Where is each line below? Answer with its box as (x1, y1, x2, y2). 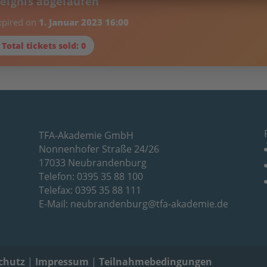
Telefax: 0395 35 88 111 (38, 183, 141, 197)
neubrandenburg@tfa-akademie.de (70, 197, 228, 210)
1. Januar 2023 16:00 (38, 16, 129, 28)
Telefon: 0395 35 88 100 (38, 169, 143, 183)
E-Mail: (38, 197, 70, 210)
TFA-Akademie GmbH (38, 128, 133, 142)
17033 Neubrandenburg (38, 156, 147, 169)
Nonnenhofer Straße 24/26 (38, 142, 159, 156)
